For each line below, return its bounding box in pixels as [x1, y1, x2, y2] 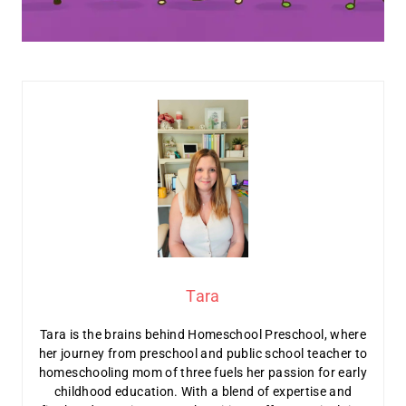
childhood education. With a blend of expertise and [53, 383, 353, 399]
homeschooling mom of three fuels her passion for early [38, 364, 368, 380]
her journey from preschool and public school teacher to [38, 345, 368, 361]
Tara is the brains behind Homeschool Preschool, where [39, 326, 367, 342]
